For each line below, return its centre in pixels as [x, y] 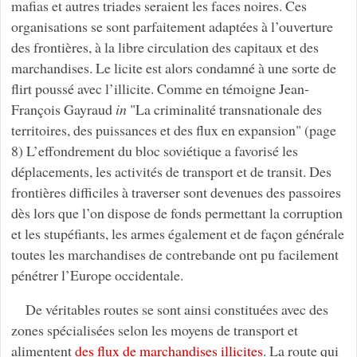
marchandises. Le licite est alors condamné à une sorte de [173, 67]
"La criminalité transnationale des [224, 109]
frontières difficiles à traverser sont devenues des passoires [176, 192]
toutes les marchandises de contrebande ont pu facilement [175, 254]
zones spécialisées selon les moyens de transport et [154, 330]
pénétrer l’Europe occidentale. [97, 275]
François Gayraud [63, 109]
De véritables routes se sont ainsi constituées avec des [177, 310]
